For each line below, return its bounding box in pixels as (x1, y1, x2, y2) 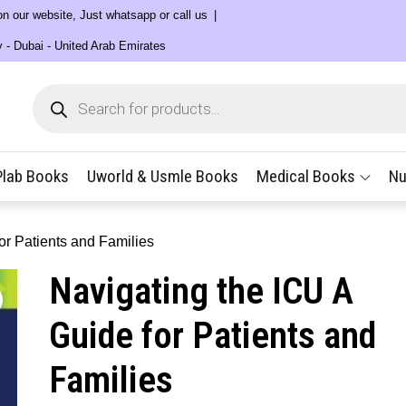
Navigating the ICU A (49, 269, 353, 313)
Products (31, 82, 89, 98)
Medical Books (256, 166, 355, 187)
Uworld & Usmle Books (87, 166, 238, 187)
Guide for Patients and (49, 314, 376, 357)
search (31, 97, 75, 112)
